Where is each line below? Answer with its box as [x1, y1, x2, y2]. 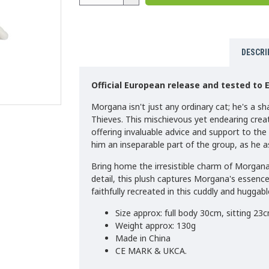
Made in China [115, 232, 171, 244]
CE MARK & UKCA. [115, 245, 187, 256]
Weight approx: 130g [115, 220, 196, 231]
